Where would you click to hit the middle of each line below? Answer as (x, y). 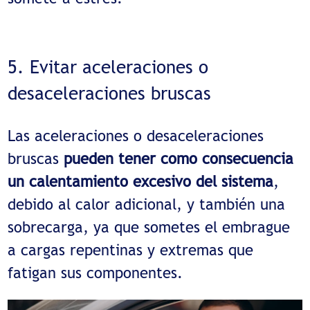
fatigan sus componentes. (95, 272)
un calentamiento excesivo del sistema (141, 181)
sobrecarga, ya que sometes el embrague (149, 227)
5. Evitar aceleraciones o (108, 67)
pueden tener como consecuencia (179, 158)
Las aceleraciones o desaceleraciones (136, 135)
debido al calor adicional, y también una (147, 204)
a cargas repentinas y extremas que (131, 249)
